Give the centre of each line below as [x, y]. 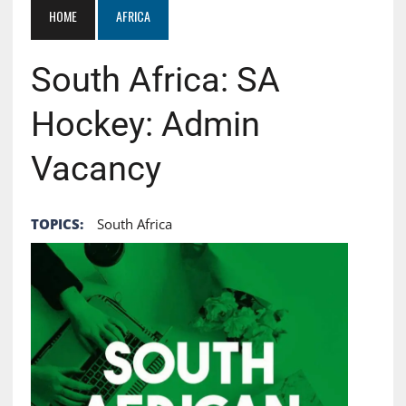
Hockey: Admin [145, 124]
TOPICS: [57, 223]
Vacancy [96, 168]
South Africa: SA [155, 79]
